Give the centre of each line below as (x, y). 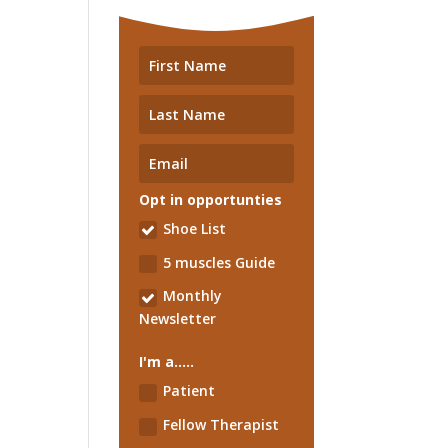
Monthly (193, 296)
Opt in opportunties (211, 199)
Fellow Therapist (221, 425)
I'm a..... (167, 362)
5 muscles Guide (219, 262)
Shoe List (195, 228)
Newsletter (178, 319)
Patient (189, 391)
